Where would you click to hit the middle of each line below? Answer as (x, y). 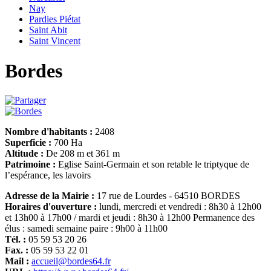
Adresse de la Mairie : (50, 196)
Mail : (17, 261)
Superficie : (28, 143)
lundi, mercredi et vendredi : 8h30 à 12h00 (179, 207)
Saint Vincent (55, 41)
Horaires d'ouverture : (51, 207)
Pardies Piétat (55, 19)
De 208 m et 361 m (82, 154)
